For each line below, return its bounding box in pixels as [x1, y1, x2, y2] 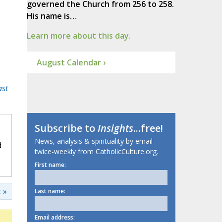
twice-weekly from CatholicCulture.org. [34, 147, 158, 157]
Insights [97, 121, 133, 135]
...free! [133, 121, 163, 135]
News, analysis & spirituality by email [34, 136, 153, 146]
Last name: [34, 187, 65, 196]
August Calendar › [36, 57, 106, 68]
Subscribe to [34, 121, 98, 135]
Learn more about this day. [26, 30, 131, 42]
